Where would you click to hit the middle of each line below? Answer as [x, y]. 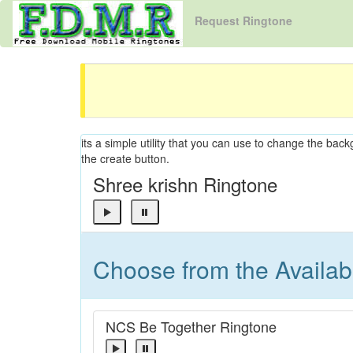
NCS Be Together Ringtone [191, 326]
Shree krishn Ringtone [185, 184]
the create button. [125, 158]
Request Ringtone [243, 20]
